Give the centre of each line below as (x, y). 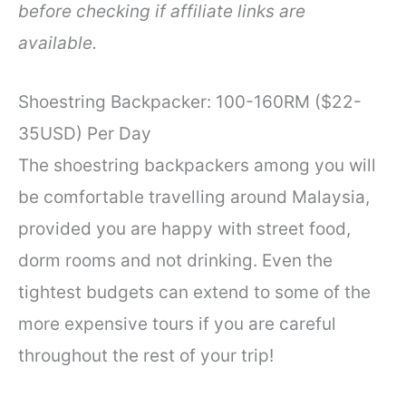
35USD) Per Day (85, 134)
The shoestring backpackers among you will (197, 166)
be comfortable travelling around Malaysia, (194, 198)
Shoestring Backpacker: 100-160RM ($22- (190, 102)
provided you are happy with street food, (184, 229)
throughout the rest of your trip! (146, 356)
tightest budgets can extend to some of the (194, 293)
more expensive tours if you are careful (177, 324)
